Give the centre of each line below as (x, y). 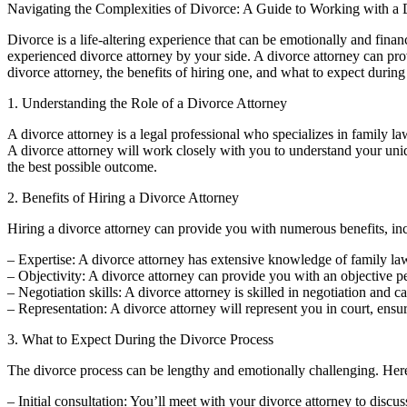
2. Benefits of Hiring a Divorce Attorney (123, 198)
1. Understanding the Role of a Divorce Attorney (147, 104)
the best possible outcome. (82, 167)
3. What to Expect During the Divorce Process (140, 340)
